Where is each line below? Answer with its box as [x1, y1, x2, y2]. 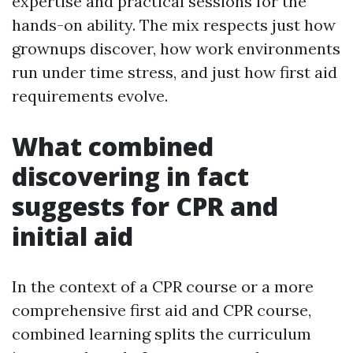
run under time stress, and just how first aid [12, 62, 337, 82]
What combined [12, 129, 214, 163]
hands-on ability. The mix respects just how [12, 15, 336, 35]
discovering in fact [12, 159, 249, 193]
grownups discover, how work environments [12, 39, 340, 58]
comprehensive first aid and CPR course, [12, 300, 311, 320]
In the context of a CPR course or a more [12, 277, 314, 296]
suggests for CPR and [12, 189, 278, 223]
